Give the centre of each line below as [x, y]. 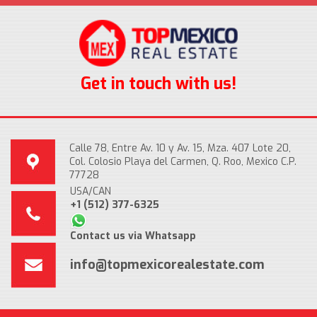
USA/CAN [91, 191]
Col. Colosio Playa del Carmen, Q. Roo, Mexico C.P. [183, 162]
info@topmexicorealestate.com [167, 265]
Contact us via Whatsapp [133, 236]
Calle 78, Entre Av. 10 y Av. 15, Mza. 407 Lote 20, [180, 149]
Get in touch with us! [158, 84]
